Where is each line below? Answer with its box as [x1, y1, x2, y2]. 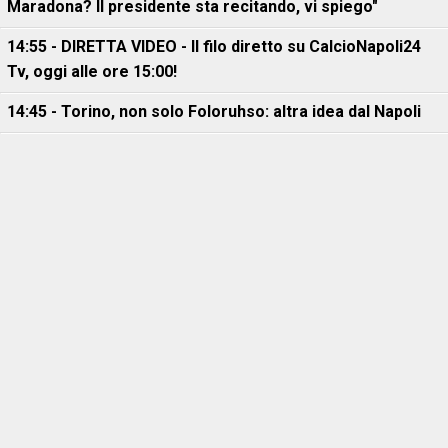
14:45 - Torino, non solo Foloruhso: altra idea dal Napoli [7, 101, 421, 121]
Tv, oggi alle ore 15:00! [7, 61, 177, 81]
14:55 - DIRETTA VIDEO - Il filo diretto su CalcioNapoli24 [7, 36, 421, 56]
